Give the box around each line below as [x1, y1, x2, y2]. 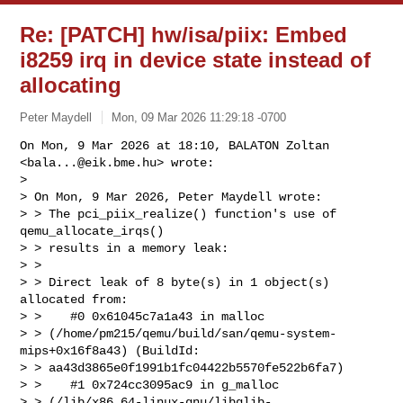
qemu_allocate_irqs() [20, 223, 165, 238]
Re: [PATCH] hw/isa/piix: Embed [20, 22, 348, 47]
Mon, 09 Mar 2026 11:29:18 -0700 [112, 110, 287, 124]
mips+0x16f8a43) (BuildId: [20, 343, 208, 358]
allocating [20, 73, 122, 97]
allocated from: [20, 291, 129, 307]
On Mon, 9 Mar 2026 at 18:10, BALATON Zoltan [20, 138, 330, 153]
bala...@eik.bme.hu [27, 155, 157, 170]
